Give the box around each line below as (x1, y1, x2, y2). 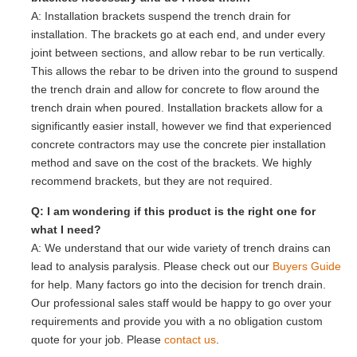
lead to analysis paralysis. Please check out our (31, 259, 273, 273)
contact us (164, 332, 216, 346)
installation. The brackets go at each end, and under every (31, 28, 325, 41)
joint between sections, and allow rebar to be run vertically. (31, 46, 325, 60)
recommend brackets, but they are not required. (31, 175, 273, 188)
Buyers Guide (273, 259, 341, 273)
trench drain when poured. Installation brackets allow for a (31, 101, 323, 115)
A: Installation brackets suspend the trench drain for (31, 10, 291, 23)
